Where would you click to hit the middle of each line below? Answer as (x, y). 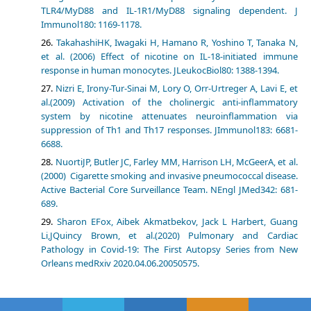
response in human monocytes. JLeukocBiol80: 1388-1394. (160, 70)
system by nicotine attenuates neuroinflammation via (169, 116)
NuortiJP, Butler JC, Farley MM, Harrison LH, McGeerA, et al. (176, 162)
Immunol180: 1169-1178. (92, 25)
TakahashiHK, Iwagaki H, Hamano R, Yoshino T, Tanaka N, (177, 43)
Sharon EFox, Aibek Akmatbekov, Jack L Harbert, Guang (177, 222)
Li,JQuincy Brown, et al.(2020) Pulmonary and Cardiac (169, 236)
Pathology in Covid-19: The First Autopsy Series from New (169, 250)
